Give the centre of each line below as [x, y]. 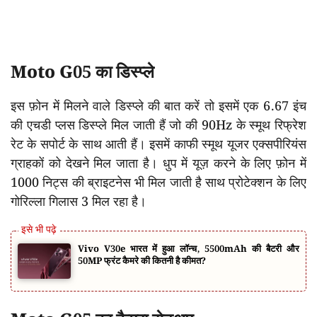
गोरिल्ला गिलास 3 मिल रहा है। [79, 202]
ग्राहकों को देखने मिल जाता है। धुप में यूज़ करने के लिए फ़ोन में [158, 163]
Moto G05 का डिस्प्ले [82, 73]
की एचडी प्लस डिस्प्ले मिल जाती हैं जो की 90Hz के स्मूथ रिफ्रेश [158, 125]
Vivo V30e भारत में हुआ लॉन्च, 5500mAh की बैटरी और [189, 249]
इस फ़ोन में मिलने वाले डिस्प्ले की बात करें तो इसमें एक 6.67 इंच [158, 106]
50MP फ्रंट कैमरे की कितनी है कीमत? [142, 261]
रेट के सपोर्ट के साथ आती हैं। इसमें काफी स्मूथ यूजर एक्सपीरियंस [158, 144]
